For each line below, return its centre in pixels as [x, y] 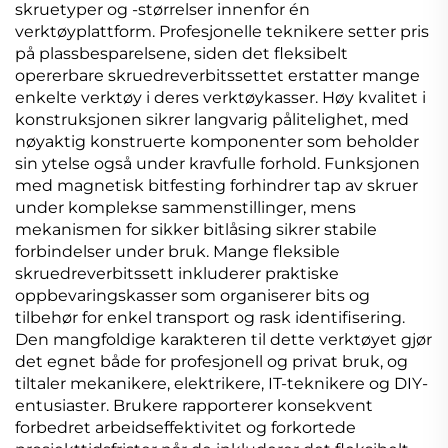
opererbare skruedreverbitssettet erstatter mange [217, 75]
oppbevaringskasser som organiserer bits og [192, 295]
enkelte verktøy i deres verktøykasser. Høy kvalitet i [220, 97]
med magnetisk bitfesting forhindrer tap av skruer [216, 185]
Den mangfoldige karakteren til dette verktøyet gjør [223, 339]
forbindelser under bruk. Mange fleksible [177, 251]
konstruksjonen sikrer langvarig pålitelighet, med [212, 119]
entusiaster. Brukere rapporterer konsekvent [194, 405]
